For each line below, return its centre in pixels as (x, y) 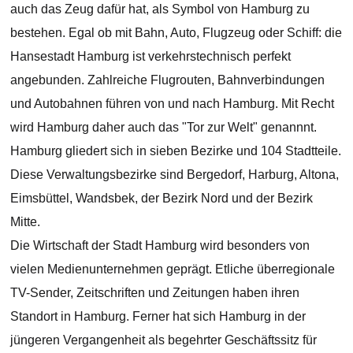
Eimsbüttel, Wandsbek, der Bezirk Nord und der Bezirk (162, 199)
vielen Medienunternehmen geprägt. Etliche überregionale (173, 269)
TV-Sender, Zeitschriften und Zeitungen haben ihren (155, 293)
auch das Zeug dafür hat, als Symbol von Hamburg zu (160, 9)
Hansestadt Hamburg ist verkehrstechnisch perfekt (151, 57)
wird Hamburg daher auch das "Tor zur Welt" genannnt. (164, 128)
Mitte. (26, 222)
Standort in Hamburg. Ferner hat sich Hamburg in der (158, 317)
